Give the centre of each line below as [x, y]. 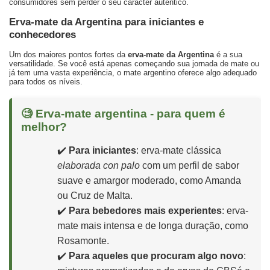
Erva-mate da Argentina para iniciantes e [106, 22]
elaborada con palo [99, 166]
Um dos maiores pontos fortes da [68, 55]
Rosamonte [82, 241]
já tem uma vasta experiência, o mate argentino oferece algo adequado [133, 73]
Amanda [223, 181]
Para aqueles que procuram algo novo [156, 256]
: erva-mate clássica [179, 151]
